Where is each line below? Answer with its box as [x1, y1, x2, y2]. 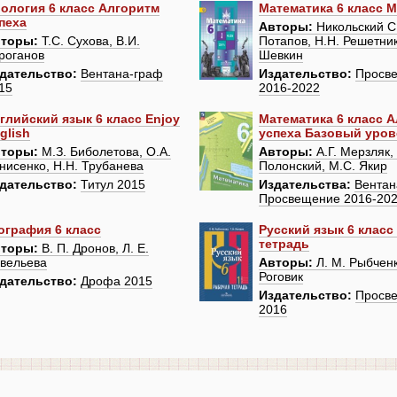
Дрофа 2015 [80, 274, 152, 289]
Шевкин [259, 48, 304, 63]
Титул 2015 [80, 177, 145, 192]
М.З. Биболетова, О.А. [37, 144, 171, 160]
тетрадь [259, 237, 310, 252]
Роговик [259, 269, 304, 284]
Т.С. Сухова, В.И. [37, 34, 140, 49]
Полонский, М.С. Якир [259, 159, 388, 174]
